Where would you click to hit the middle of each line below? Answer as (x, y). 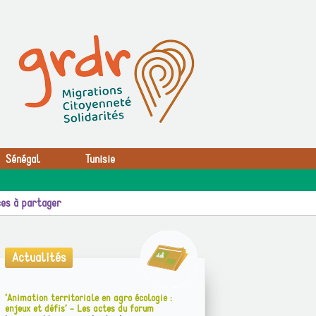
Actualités (39, 258)
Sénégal (23, 159)
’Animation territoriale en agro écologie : (89, 298)
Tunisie (100, 159)
